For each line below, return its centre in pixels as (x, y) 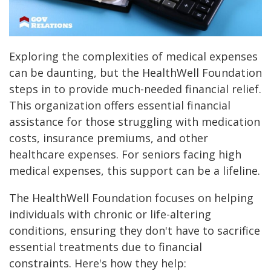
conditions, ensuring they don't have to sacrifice (135, 231)
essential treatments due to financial (106, 247)
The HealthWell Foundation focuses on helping (131, 198)
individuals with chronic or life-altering (110, 214)
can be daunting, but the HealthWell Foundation (135, 73)
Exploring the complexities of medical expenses (133, 57)
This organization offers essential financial (120, 106)
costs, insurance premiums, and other (109, 138)
